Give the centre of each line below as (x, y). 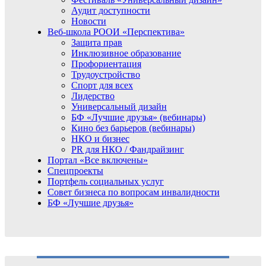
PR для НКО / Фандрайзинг (128, 149)
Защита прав (97, 42)
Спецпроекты (75, 171)
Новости (89, 21)
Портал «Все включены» (98, 160)
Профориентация (106, 64)
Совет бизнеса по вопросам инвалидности (134, 192)
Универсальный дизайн (119, 107)
